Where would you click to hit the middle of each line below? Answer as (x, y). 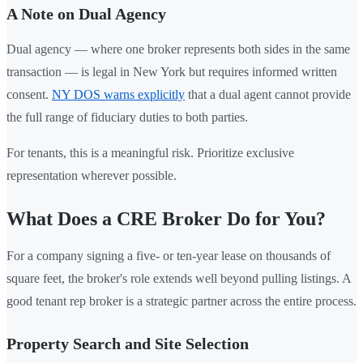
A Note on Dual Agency (86, 13)
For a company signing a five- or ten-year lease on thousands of (169, 255)
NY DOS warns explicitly (118, 94)
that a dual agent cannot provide (268, 94)
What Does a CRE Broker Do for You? (166, 218)
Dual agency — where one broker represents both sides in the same (178, 49)
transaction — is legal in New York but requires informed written (172, 71)
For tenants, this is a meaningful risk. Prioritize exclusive (150, 152)
